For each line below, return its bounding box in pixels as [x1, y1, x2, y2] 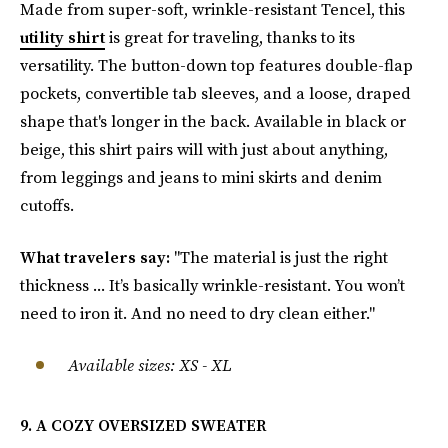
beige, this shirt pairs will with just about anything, [20, 138, 388, 160]
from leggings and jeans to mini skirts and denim [20, 166, 382, 188]
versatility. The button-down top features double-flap [20, 54, 413, 76]
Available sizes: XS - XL [68, 354, 231, 376]
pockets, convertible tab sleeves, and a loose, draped [20, 82, 411, 104]
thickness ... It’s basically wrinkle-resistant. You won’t [20, 274, 405, 296]
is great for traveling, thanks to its [105, 26, 355, 48]
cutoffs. [20, 194, 74, 216]
